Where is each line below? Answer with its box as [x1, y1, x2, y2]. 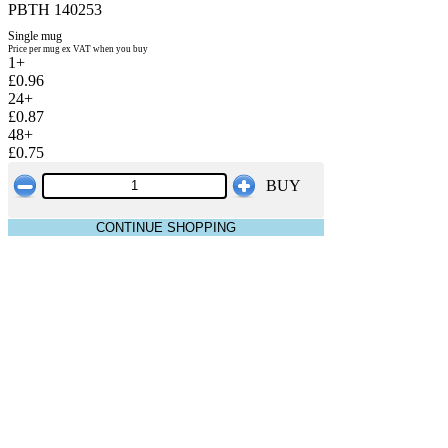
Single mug [8, 28, 62, 43]
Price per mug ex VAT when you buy [8, 43, 148, 54]
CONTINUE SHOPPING [96, 219, 236, 235]
